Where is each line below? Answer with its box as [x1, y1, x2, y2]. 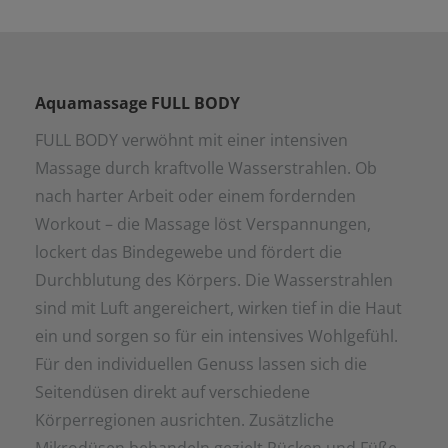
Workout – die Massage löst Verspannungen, [35, 213, 371, 236]
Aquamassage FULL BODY [35, 92, 240, 115]
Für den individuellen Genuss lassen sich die [35, 353, 367, 376]
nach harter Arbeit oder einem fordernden [35, 185, 356, 208]
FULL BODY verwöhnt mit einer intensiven [35, 129, 348, 152]
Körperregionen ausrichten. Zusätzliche [35, 409, 334, 432]
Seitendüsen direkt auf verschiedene [35, 381, 310, 404]
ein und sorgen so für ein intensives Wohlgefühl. [35, 325, 398, 348]
